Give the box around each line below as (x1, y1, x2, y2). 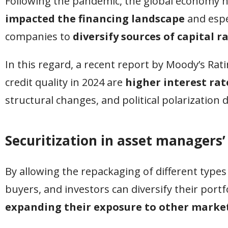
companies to (5, 30, 73, 43)
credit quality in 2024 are (5, 75, 125, 89)
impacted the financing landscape (5, 12, 185, 25)
